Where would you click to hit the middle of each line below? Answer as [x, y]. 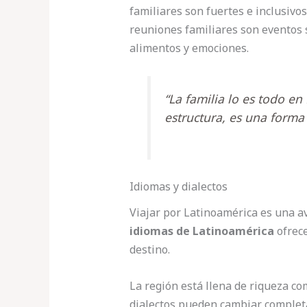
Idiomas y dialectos [178, 187]
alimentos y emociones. [189, 48]
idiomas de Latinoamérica [201, 231]
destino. [149, 250]
